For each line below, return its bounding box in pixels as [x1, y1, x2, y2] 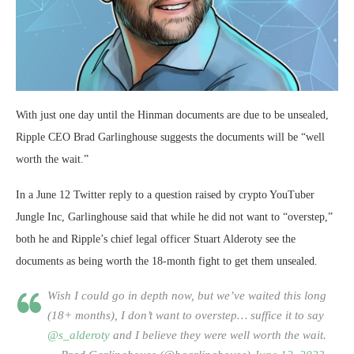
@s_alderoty [47, 328, 110, 341]
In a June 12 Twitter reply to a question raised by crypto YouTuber [16, 188, 314, 201]
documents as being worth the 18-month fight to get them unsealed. [16, 254, 321, 267]
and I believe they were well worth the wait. [110, 328, 326, 341]
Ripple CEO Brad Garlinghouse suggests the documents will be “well [16, 130, 325, 143]
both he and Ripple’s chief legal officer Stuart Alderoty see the [16, 232, 296, 245]
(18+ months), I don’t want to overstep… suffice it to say [47, 308, 324, 322]
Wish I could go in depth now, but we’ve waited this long [47, 288, 326, 302]
